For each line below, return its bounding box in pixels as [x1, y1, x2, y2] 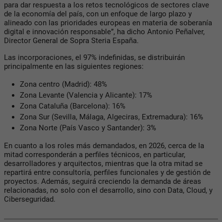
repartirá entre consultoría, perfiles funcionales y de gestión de [4, 167, 211, 177]
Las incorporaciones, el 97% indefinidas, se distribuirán [4, 53, 185, 62]
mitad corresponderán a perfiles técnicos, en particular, [4, 150, 185, 159]
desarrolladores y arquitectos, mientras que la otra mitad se [4, 159, 203, 168]
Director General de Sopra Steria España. [4, 36, 139, 45]
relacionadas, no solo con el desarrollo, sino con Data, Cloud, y [4, 185, 213, 195]
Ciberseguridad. [4, 194, 55, 204]
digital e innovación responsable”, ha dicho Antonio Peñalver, [4, 27, 205, 36]
